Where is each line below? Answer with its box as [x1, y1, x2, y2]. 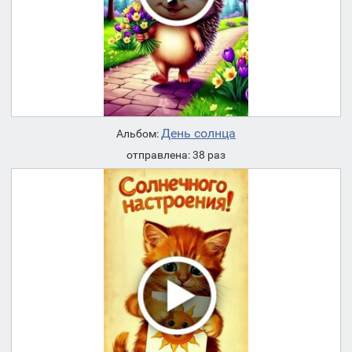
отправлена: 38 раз [126, 148, 225, 162]
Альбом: [116, 127, 161, 141]
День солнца [161, 126, 236, 141]
